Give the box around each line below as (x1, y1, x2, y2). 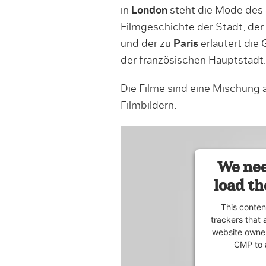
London (131, 5, 167, 16)
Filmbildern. (120, 100, 176, 111)
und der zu (120, 38, 173, 49)
